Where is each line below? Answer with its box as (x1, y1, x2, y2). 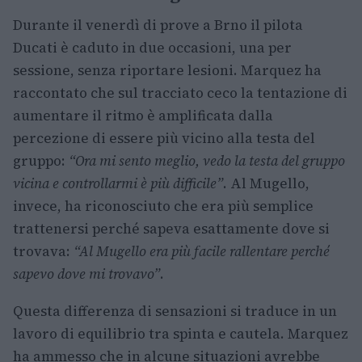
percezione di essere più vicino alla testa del (13, 128, 315, 149)
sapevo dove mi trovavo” (13, 264, 160, 284)
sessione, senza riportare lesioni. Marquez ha (13, 61, 322, 81)
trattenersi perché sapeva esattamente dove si (13, 219, 330, 239)
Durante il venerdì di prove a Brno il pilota (13, 15, 303, 36)
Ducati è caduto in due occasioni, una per (13, 38, 292, 58)
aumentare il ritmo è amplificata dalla (13, 106, 273, 126)
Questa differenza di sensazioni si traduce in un (13, 301, 337, 322)
